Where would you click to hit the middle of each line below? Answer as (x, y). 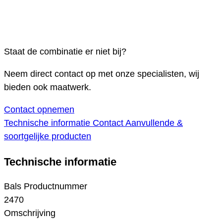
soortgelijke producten (48, 137)
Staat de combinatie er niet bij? (65, 52)
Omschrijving (30, 213)
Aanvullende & (154, 123)
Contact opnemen (39, 110)
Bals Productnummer (46, 187)
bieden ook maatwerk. (48, 87)
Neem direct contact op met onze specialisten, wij (102, 74)
